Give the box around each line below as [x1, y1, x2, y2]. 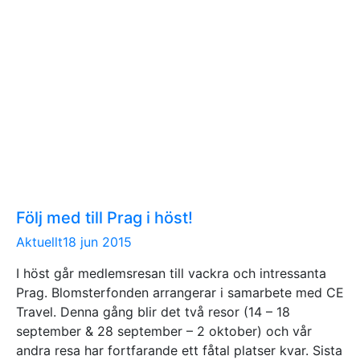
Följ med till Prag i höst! [16, 207, 193, 227]
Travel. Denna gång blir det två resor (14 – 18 [16, 303, 290, 320]
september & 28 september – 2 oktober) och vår [16, 322, 312, 339]
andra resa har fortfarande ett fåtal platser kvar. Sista [16, 342, 342, 358]
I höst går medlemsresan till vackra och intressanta [16, 264, 326, 281]
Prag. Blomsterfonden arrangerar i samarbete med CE [16, 284, 344, 301]
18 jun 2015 [63, 233, 132, 250]
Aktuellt [16, 233, 63, 250]
